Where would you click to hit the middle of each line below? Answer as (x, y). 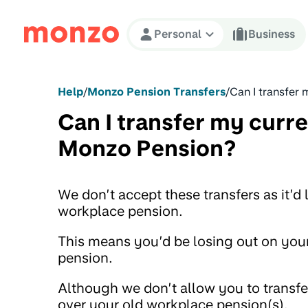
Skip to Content (67, 24)
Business (272, 34)
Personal (178, 34)
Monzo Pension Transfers (156, 92)
